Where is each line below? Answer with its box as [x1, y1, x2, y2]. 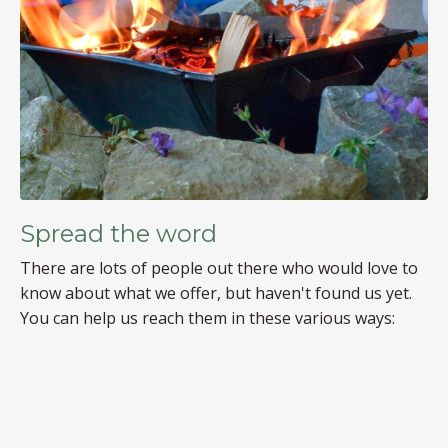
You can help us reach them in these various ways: [20, 306, 395, 329]
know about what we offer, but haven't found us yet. [20, 281, 412, 304]
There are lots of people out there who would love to [20, 256, 418, 279]
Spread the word [20, 218, 217, 248]
